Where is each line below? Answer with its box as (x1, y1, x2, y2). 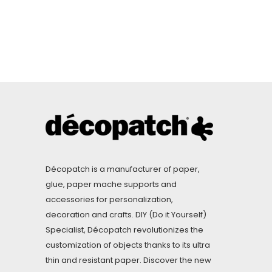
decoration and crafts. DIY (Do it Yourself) (46, 209, 206, 221)
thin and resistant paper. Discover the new (46, 254, 211, 267)
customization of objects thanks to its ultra (46, 239, 210, 251)
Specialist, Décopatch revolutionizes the (46, 224, 203, 236)
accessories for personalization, (46, 194, 173, 206)
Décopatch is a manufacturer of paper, (46, 163, 200, 175)
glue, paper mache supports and (46, 178, 177, 191)
